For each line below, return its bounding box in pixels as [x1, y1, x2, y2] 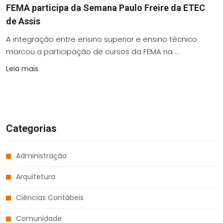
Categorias [6, 122, 57, 135]
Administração [16, 151, 67, 161]
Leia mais [6, 64, 38, 74]
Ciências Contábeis [16, 193, 84, 203]
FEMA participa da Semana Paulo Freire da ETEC [6, 2, 205, 13]
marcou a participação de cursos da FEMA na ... [6, 46, 179, 57]
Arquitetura [16, 172, 55, 182]
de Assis [6, 16, 40, 27]
